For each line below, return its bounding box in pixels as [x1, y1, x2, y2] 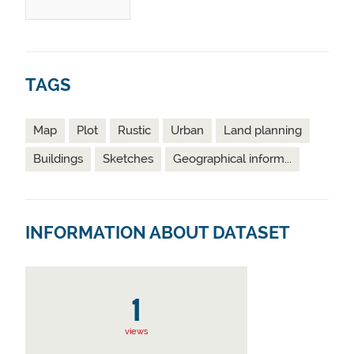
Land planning [224, 123, 302, 137]
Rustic [118, 123, 151, 137]
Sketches [103, 152, 153, 166]
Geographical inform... [173, 152, 292, 166]
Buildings [33, 152, 83, 166]
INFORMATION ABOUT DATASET [25, 223, 290, 243]
